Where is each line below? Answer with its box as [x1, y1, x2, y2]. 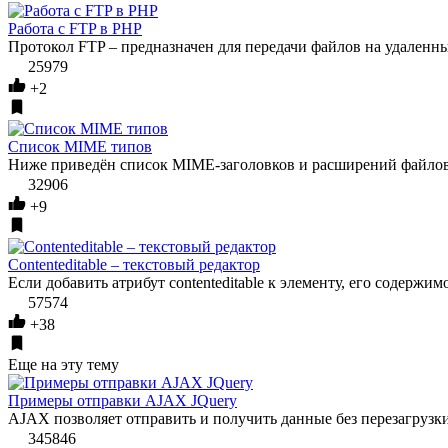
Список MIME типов [8, 138, 152, 156]
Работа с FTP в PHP [8, 20, 142, 38]
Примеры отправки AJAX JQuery [8, 392, 237, 410]
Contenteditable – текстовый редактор [8, 256, 260, 274]
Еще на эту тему [8, 356, 119, 374]
